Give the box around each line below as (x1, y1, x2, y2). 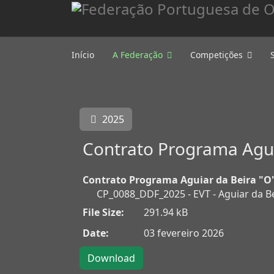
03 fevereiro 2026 (144, 226, 224, 240)
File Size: (83, 206, 124, 219)
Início (72, 49, 94, 61)
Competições (190, 49, 243, 61)
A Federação (113, 49, 163, 61)
